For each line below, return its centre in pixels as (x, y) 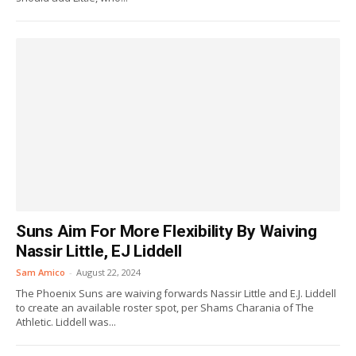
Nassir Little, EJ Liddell (99, 251)
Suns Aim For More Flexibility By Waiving (166, 231)
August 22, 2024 (108, 272)
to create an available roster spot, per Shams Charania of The (165, 308)
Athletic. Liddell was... (66, 322)
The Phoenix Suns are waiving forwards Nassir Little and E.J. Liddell (176, 293)
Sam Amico (41, 272)
